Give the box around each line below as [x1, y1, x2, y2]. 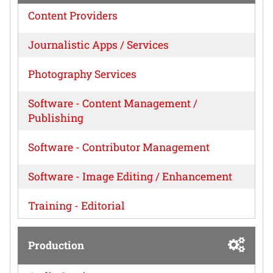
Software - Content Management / [28, 96, 197, 110]
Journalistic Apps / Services [28, 37, 169, 52]
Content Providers [28, 8, 118, 23]
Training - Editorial [28, 198, 125, 213]
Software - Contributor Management [28, 140, 210, 154]
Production [28, 238, 84, 252]
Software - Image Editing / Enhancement [28, 169, 232, 183]
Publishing [28, 110, 83, 125]
